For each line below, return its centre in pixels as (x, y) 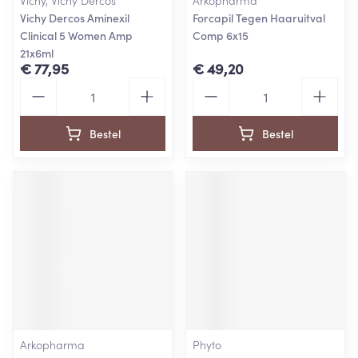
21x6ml (37, 53)
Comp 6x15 (221, 35)
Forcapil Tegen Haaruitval (259, 18)
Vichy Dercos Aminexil (75, 18)
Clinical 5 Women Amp (76, 35)
